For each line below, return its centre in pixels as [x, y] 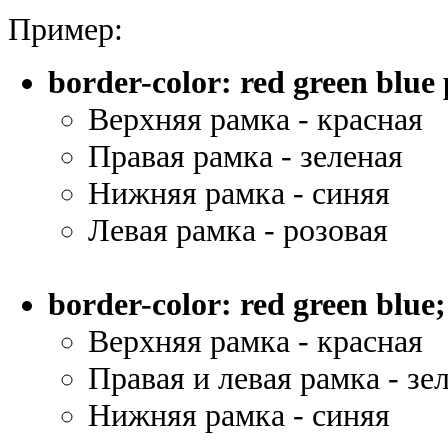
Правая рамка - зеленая [245, 155]
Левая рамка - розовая [238, 229]
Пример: [65, 28]
